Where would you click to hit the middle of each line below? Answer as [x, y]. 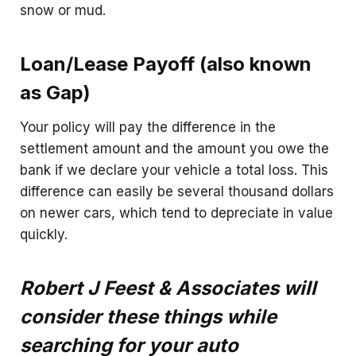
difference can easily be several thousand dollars [177, 192]
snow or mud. [63, 10]
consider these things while [148, 317]
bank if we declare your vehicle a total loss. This [174, 170]
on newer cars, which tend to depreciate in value [176, 213]
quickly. [44, 234]
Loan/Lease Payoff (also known [166, 64]
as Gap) [55, 93]
